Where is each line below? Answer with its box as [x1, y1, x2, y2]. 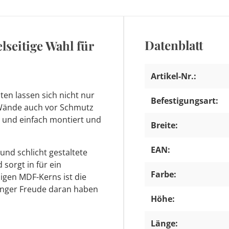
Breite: [151, 120, 178, 131]
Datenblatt [145, 37, 203, 53]
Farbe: [151, 169, 176, 180]
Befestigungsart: [151, 95, 218, 106]
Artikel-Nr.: [151, 71, 196, 82]
